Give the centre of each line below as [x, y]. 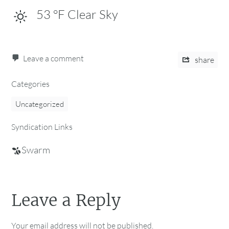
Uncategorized [40, 104]
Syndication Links [42, 127]
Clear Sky [93, 15]
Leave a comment [54, 58]
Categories [31, 84]
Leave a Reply [66, 201]
